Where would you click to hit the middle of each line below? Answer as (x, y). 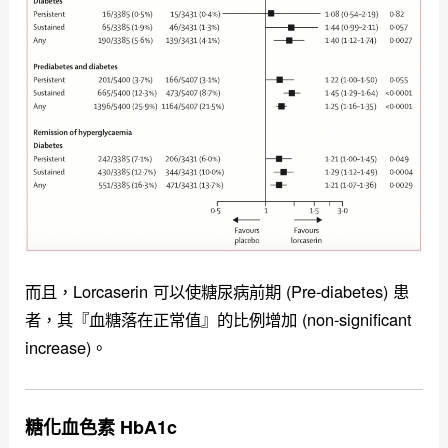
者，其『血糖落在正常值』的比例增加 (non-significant (219, 319)
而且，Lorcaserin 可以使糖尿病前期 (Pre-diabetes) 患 (217, 291)
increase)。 (66, 347)
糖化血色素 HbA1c (101, 427)
